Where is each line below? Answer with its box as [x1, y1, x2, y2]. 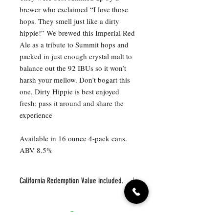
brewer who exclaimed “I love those [20, 4, 128, 15]
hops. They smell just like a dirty [20, 16, 119, 26]
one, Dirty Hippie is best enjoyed [20, 87, 119, 97]
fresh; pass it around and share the [20, 98, 124, 109]
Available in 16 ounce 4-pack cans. [20, 133, 127, 144]
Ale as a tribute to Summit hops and [20, 40, 129, 50]
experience [20, 110, 52, 120]
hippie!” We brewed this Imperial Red [20, 28, 135, 38]
